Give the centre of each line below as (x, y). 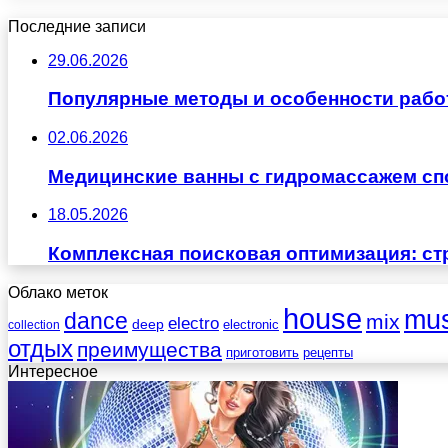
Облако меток (58, 292)
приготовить (262, 352)
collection (34, 324)
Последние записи (77, 26)
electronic (251, 324)
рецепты (328, 352)
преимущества (149, 349)
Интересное (53, 371)
